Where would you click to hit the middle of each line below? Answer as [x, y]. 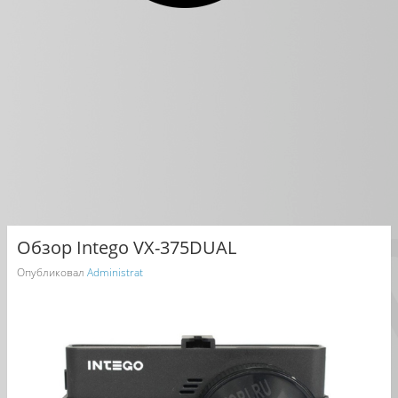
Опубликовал [52, 272]
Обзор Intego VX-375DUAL [126, 247]
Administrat [115, 272]
